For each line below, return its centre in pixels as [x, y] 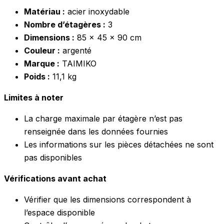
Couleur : [42, 50]
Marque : [42, 63]
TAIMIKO [78, 63]
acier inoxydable [97, 11]
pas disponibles [53, 157]
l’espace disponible [59, 212]
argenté [76, 50]
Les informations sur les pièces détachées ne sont [119, 144]
